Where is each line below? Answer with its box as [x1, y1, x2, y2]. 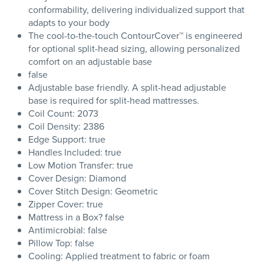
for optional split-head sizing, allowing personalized [28, 41, 240, 55]
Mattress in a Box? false [28, 210, 124, 224]
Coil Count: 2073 [28, 106, 98, 120]
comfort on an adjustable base [28, 54, 152, 68]
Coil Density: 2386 [28, 119, 104, 133]
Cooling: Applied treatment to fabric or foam [28, 249, 210, 263]
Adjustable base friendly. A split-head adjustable [28, 80, 226, 94]
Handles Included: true [28, 145, 121, 159]
